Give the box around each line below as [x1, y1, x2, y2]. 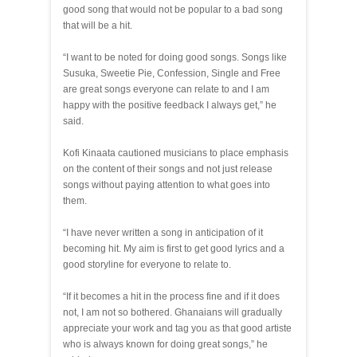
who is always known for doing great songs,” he [63, 339, 268, 350]
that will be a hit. [63, 20, 132, 31]
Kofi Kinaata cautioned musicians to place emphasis [63, 147, 288, 159]
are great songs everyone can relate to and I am [63, 84, 269, 95]
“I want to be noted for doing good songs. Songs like [63, 52, 287, 63]
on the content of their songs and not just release [63, 163, 273, 175]
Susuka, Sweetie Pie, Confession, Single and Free [63, 68, 280, 79]
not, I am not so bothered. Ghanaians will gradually [63, 307, 282, 318]
